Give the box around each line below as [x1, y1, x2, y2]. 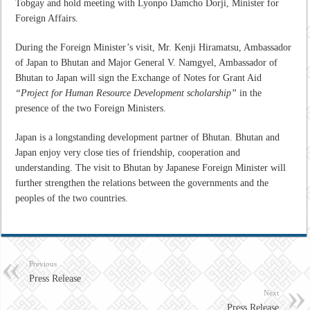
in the [237, 88, 262, 99]
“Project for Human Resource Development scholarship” [15, 88, 237, 99]
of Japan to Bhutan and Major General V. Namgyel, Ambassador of [15, 57, 278, 69]
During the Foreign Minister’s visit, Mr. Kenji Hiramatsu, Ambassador [15, 42, 292, 53]
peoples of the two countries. [15, 193, 129, 204]
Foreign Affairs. [15, 13, 79, 24]
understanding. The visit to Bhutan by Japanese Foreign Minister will [15, 163, 286, 174]
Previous [29, 259, 57, 268]
